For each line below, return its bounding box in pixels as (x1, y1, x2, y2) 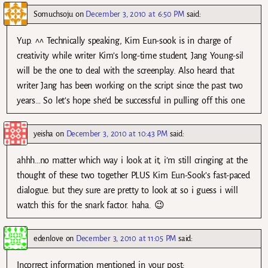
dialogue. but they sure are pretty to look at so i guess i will (17, 185, 238, 196)
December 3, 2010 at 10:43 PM (66, 129, 167, 139)
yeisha (33, 129, 54, 139)
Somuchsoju (33, 10, 73, 19)
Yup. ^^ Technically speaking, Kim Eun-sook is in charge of (17, 36, 232, 46)
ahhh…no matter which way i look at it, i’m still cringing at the (17, 156, 248, 166)
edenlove (33, 234, 63, 243)
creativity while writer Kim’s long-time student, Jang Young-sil (17, 51, 243, 61)
